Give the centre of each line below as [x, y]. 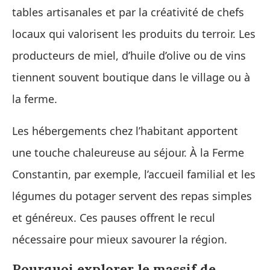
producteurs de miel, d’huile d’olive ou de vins [129, 55]
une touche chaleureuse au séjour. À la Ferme [128, 152]
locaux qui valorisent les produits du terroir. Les [134, 33]
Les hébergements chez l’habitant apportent [125, 130]
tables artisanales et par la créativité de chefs [128, 12]
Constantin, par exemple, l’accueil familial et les [134, 174]
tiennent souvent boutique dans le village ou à [131, 77]
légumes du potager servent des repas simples [132, 196]
